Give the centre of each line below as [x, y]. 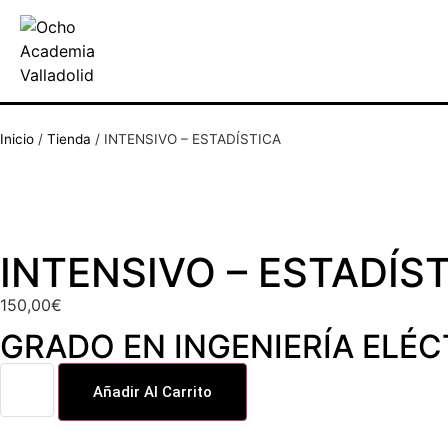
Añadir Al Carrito [153, 392]
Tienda [69, 139]
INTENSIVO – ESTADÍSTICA [192, 139]
